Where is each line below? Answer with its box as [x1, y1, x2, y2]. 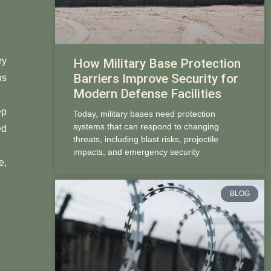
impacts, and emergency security [73, 147, 200, 157]
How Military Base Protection [73, 56, 241, 71]
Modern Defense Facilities [73, 87, 221, 102]
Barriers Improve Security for [73, 71, 238, 87]
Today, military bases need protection [73, 109, 215, 119]
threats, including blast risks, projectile [73, 134, 218, 145]
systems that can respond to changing [73, 122, 219, 132]
